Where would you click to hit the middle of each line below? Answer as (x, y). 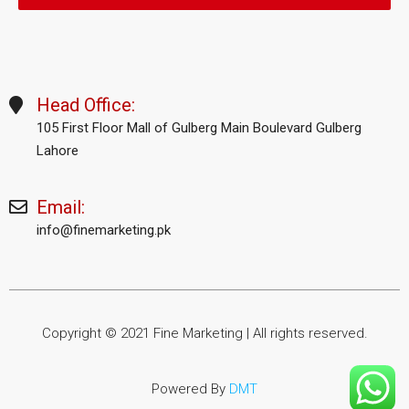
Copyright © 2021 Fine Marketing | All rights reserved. (204, 333)
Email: (61, 207)
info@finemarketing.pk (104, 230)
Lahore (58, 150)
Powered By (190, 388)
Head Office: (86, 105)
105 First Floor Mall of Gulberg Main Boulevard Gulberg (199, 127)
